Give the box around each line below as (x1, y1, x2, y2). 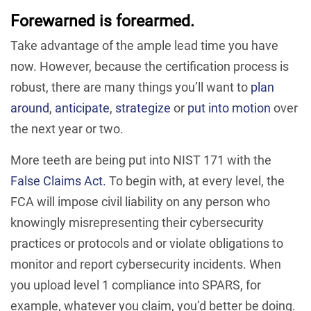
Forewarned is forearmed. (10, 11, 194, 30)
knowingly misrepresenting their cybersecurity (10, 215, 264, 230)
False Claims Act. (10, 174, 106, 188)
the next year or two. (10, 121, 124, 136)
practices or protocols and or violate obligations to (10, 236, 283, 251)
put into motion (187, 101, 271, 115)
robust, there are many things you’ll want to (10, 80, 251, 94)
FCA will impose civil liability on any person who (10, 194, 270, 209)
